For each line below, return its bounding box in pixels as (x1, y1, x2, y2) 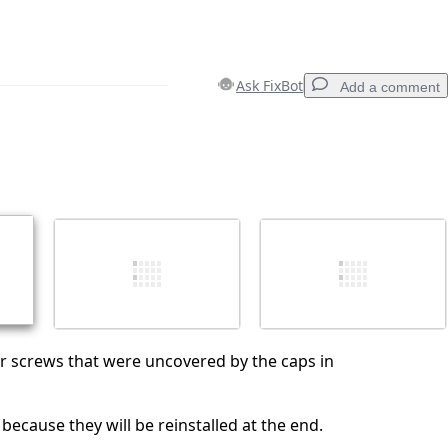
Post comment (305, 273, 390, 289)
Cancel (241, 273, 281, 289)
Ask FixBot (236, 75, 303, 95)
